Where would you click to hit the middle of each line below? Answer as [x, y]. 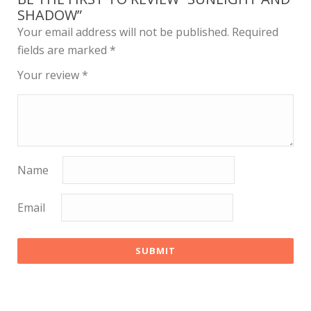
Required [255, 32]
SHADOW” [50, 15]
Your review [50, 75]
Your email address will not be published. [123, 32]
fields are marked [64, 50]
